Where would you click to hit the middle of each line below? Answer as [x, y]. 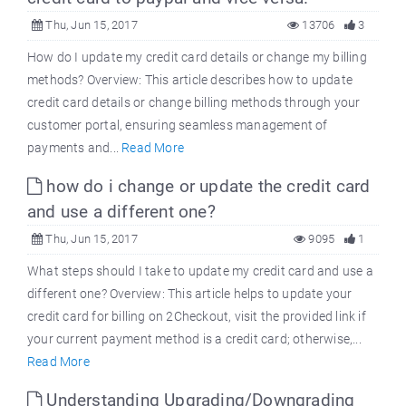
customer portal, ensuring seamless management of [178, 126]
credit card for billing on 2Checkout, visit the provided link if [197, 317]
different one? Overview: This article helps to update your [190, 294]
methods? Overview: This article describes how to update [190, 80]
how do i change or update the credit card [206, 187]
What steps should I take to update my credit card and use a [200, 271]
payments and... [75, 148]
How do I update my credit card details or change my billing [197, 58]
